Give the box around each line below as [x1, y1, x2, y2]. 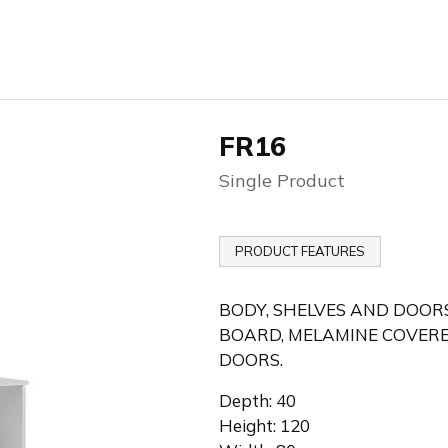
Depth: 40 [219, 389, 296, 411]
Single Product [219, 168, 345, 192]
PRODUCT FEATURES [235, 242, 365, 259]
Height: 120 [219, 414, 310, 436]
